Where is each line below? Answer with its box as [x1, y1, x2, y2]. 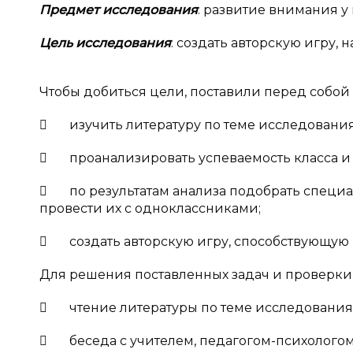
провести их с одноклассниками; [39, 201, 261, 216]
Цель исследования [39, 35, 171, 50]
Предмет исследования [39, 2, 198, 17]
